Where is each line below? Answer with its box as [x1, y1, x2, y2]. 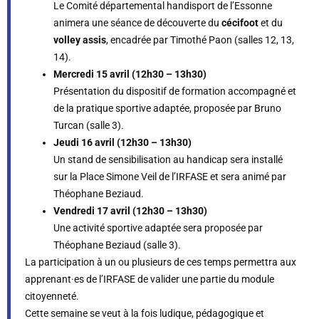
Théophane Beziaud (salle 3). [53, 239, 181, 251]
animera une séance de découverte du [53, 16, 221, 29]
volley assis [53, 33, 106, 46]
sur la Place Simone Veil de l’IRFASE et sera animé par [53, 170, 286, 183]
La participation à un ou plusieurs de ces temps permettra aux [25, 256, 296, 268]
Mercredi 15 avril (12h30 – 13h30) [53, 68, 206, 80]
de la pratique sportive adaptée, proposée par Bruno [53, 102, 281, 115]
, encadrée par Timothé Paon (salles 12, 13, [106, 33, 294, 46]
